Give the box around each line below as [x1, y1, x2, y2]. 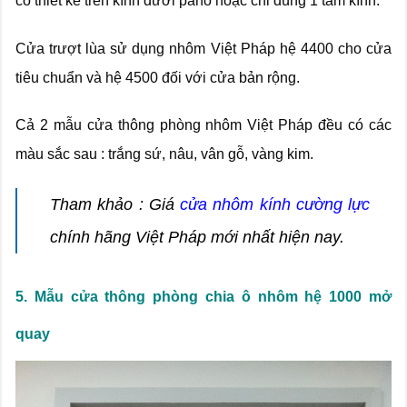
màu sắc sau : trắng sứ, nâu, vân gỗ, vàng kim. [15, 146, 313, 163]
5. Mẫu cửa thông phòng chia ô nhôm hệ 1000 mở [15, 289, 392, 305]
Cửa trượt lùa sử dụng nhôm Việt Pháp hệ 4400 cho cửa [15, 40, 392, 56]
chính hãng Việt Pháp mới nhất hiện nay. [50, 228, 344, 247]
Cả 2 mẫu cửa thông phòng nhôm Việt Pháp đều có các [15, 117, 392, 134]
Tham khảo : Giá [50, 195, 174, 214]
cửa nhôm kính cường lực [180, 195, 370, 214]
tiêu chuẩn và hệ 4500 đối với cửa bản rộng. [15, 69, 300, 85]
